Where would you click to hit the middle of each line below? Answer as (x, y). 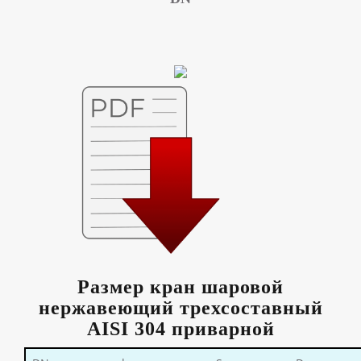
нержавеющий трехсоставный (180, 308)
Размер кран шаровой (180, 287)
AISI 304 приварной (180, 329)
